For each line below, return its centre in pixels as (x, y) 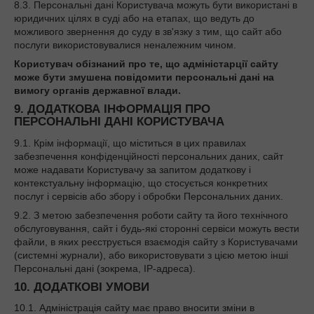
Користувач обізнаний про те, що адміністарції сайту (146, 63)
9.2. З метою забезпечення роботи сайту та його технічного (151, 215)
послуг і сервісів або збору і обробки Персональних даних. (149, 196)
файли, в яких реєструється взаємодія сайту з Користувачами (156, 241)
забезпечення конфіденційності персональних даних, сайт (149, 156)
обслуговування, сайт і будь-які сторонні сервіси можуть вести (157, 228)
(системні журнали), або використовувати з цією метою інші (151, 255)
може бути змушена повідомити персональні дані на (144, 77)
